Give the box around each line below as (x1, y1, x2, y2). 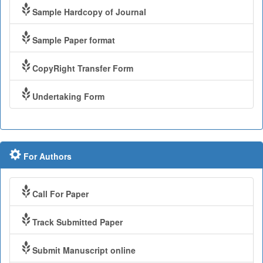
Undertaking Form (32, 90, 104, 103)
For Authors (21, 150, 72, 163)
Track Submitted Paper (32, 216, 123, 228)
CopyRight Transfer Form (32, 62, 133, 75)
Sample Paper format (32, 34, 115, 46)
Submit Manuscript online (32, 244, 136, 257)
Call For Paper (32, 188, 89, 200)
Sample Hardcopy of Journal (32, 6, 146, 18)
